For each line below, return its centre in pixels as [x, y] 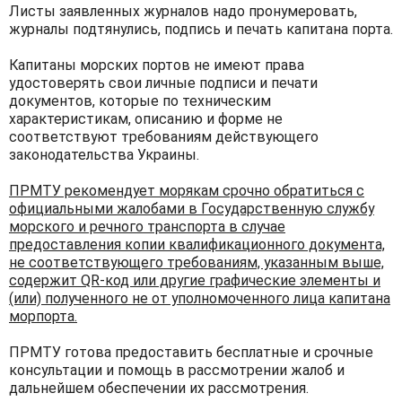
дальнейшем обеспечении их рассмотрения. [159, 388]
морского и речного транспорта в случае [147, 226]
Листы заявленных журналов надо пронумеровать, [183, 11]
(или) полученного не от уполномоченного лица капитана [200, 298]
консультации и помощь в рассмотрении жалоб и [177, 370]
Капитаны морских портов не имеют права [157, 65]
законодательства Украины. [104, 154]
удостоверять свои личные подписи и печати [163, 83]
